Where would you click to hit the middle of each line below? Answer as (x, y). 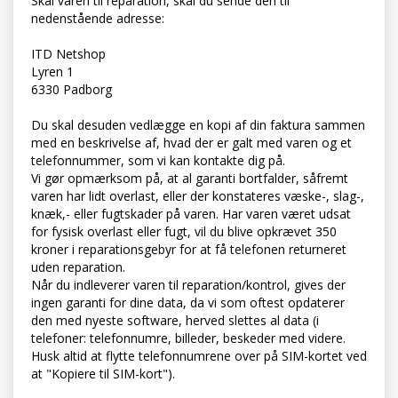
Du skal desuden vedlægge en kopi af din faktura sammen (198, 125)
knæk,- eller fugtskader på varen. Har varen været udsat (191, 214)
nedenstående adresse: (98, 19)
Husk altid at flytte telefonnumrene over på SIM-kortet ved (199, 356)
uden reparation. (78, 267)
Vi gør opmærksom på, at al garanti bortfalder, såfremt (190, 179)
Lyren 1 (52, 72)
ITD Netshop (68, 54)
